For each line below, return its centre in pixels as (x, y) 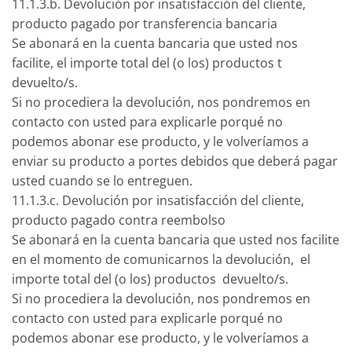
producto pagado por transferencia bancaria (145, 23)
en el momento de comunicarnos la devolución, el (161, 259)
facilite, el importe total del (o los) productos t (147, 62)
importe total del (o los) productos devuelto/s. (150, 279)
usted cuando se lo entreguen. (102, 180)
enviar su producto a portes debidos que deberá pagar (175, 161)
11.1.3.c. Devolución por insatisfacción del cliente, (158, 200)
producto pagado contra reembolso (119, 220)
